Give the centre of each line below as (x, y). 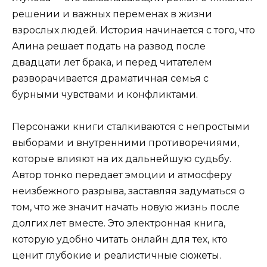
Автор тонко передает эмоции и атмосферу (122, 175)
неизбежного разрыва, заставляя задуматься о (128, 191)
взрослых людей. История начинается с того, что (133, 30)
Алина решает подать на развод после (109, 46)
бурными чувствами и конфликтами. (105, 95)
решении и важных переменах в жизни (112, 14)
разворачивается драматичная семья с (110, 79)
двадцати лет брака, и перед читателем (112, 63)
